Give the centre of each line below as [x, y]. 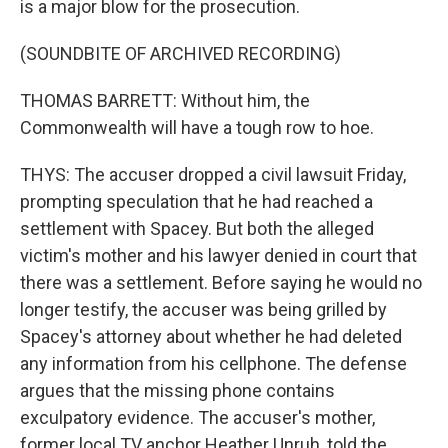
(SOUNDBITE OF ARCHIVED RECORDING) [180, 53]
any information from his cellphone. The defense [213, 363]
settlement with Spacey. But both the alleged [197, 228]
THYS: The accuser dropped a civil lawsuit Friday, [213, 174]
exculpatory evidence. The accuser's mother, [197, 417]
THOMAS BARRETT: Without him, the [165, 100]
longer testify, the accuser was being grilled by [203, 309]
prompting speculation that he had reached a [196, 201]
